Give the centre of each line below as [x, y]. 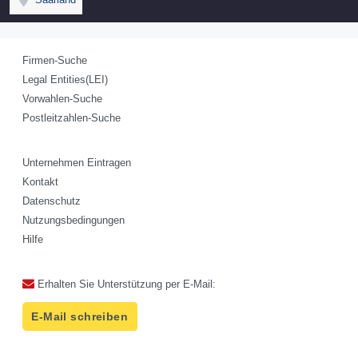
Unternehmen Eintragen [77, 163]
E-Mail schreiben [80, 317]
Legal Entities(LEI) [65, 80]
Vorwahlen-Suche [62, 99]
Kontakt [40, 182]
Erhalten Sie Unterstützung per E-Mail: [125, 284]
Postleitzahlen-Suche [72, 118]
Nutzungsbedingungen [74, 221]
